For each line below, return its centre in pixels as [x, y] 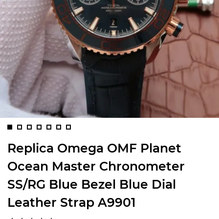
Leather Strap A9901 [72, 202]
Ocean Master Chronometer [96, 166]
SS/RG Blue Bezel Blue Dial [92, 184]
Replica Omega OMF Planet [94, 148]
